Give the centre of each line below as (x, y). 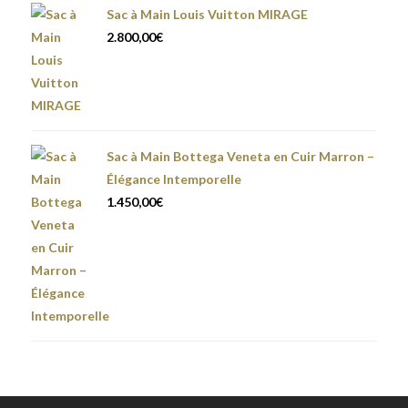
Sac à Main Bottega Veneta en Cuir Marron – (240, 156)
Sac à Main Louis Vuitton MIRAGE (207, 14)
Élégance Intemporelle (174, 179)
